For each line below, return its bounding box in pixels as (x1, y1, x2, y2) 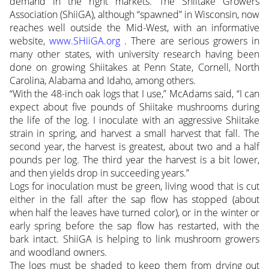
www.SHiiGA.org (49, 34, 120, 48)
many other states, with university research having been (9, 47, 260, 61)
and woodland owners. (9, 246, 107, 259)
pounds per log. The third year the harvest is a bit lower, (9, 153, 260, 167)
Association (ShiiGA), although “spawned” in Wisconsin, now (9, 8, 260, 22)
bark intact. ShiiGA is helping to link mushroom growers (9, 232, 260, 246)
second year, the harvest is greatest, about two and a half (9, 140, 260, 154)
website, (9, 34, 49, 48)
